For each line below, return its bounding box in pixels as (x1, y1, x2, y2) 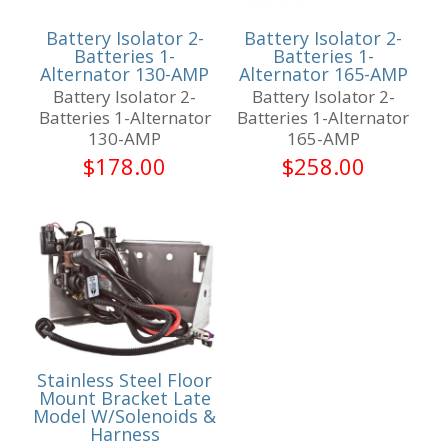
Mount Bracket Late (38, 386, 211, 411)
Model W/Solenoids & (33, 404, 217, 429)
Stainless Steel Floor (37, 368, 213, 393)
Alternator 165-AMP (238, 62, 408, 87)
